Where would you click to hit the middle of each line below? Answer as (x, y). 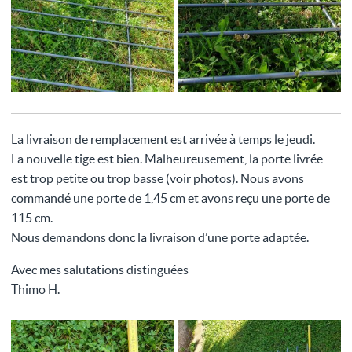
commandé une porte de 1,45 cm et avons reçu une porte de (170, 198)
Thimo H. (35, 289)
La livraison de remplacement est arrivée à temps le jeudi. (163, 139)
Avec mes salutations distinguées (100, 269)
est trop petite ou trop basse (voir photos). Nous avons (158, 178)
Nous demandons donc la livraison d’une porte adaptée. (160, 237)
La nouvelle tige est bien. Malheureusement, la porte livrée (167, 158)
